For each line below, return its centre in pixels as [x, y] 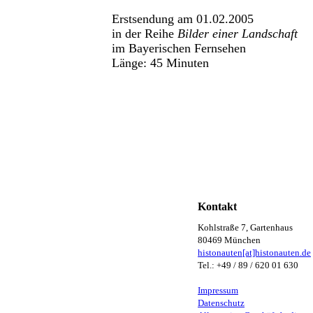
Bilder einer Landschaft [238, 34]
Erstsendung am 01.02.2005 [183, 19]
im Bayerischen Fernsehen [179, 49]
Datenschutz [221, 303]
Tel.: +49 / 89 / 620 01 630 [248, 265]
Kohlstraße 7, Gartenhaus [245, 228]
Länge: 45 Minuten [160, 63]
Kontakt [217, 207]
